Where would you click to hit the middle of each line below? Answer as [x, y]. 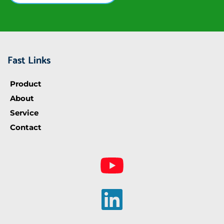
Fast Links [29, 61]
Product [26, 84]
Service [24, 113]
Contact [26, 127]
